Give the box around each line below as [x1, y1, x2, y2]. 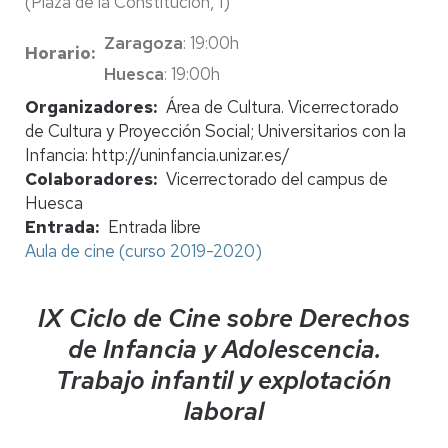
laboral [184, 394, 264, 428]
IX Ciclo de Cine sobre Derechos [38, 301, 410, 335]
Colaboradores [25, 167, 153, 190]
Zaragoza [103, 31, 183, 54]
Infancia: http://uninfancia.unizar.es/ [25, 143, 290, 166]
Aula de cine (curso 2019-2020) [25, 239, 262, 262]
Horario [25, 41, 91, 64]
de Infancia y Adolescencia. [67, 332, 381, 366]
